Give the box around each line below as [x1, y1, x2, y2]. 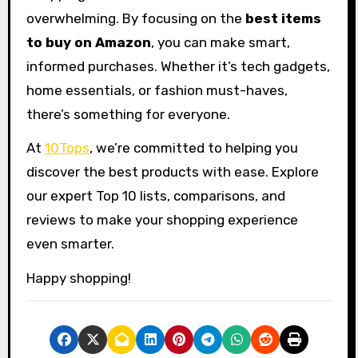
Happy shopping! [26, 270, 131, 287]
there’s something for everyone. [26, 105, 230, 122]
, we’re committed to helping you [89, 140, 298, 157]
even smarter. [26, 236, 114, 253]
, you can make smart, [150, 34, 290, 50]
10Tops [44, 140, 89, 157]
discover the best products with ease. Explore [26, 164, 319, 181]
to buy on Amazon [26, 34, 151, 50]
